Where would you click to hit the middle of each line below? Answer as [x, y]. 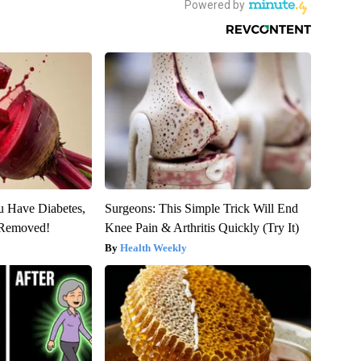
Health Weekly [153, 247]
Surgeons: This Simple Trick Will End [201, 208]
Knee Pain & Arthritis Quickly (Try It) [201, 227]
